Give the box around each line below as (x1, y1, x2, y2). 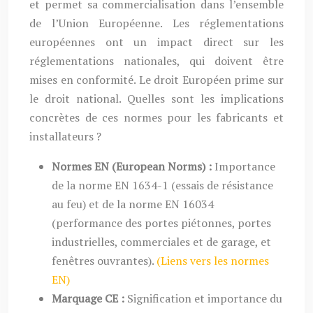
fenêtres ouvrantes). (52, 253, 156, 268)
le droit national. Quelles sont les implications (29, 91, 284, 106)
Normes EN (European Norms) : (52, 159, 214, 174)
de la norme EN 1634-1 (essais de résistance (52, 177, 273, 193)
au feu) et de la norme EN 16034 (52, 196, 214, 212)
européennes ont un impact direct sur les (29, 34, 284, 50)
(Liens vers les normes (156, 253, 269, 268)
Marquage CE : (52, 291, 127, 306)
